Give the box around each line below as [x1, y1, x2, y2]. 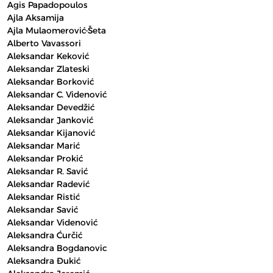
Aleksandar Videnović [7, 217, 97, 228]
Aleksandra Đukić [7, 255, 80, 266]
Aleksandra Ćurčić [7, 230, 82, 241]
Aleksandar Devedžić [7, 102, 94, 113]
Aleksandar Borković [7, 76, 94, 87]
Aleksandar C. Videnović [7, 89, 107, 100]
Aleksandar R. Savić [7, 166, 88, 177]
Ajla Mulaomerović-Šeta [7, 25, 106, 36]
